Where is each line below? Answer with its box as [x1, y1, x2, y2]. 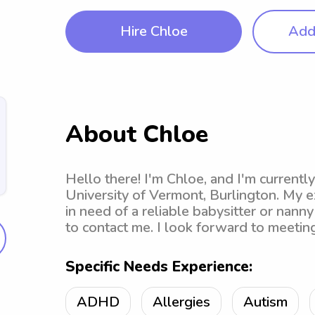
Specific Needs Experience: [65, 257, 252, 276]
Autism [243, 292, 288, 311]
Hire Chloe [120, 22, 188, 41]
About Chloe [65, 118, 208, 150]
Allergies [153, 292, 210, 311]
